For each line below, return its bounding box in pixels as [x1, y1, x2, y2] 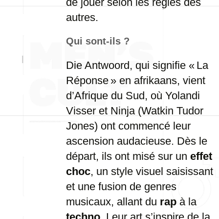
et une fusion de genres [66, 180, 176, 193]
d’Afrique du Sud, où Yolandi [66, 89, 200, 102]
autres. [66, 11, 98, 23]
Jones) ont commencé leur [66, 120, 191, 132]
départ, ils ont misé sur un [66, 150, 190, 162]
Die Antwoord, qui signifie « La [66, 59, 208, 71]
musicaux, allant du [66, 196, 160, 208]
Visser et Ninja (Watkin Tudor [66, 105, 203, 117]
